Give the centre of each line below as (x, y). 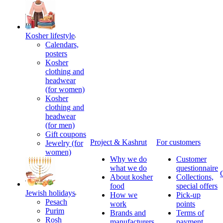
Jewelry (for (64, 143)
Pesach (56, 202)
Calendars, (62, 45)
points (186, 204)
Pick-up (188, 195)
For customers (178, 142)
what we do (128, 168)
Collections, (195, 177)
